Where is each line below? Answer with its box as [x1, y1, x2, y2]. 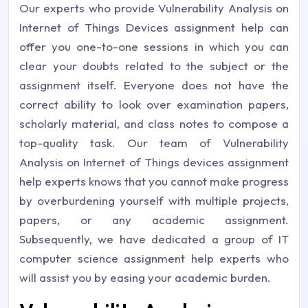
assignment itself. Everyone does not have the [19, 77, 289, 92]
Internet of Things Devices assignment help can [19, 19, 289, 34]
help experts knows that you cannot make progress [19, 173, 289, 188]
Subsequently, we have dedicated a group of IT [19, 231, 289, 246]
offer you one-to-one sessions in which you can [19, 38, 289, 54]
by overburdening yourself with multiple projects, [19, 192, 289, 208]
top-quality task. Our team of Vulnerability [19, 135, 289, 150]
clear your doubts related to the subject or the [19, 58, 289, 73]
